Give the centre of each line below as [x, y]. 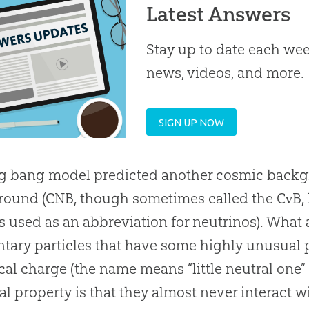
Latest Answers [219, 14]
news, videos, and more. [226, 73]
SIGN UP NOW [192, 122]
